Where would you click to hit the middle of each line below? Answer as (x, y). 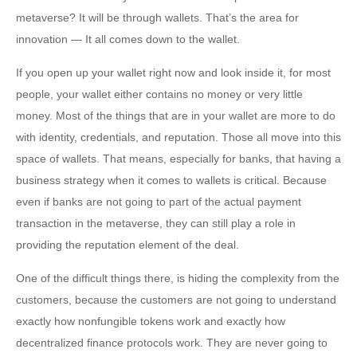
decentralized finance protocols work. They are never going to (172, 342)
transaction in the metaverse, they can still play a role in (156, 223)
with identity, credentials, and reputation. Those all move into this (178, 137)
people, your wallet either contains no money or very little (159, 94)
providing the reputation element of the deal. (127, 244)
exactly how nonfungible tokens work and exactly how (151, 321)
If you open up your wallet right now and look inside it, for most (173, 72)
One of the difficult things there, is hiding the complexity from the (178, 278)
